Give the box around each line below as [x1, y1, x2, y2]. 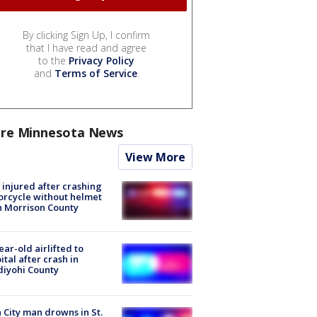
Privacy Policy [69, 53, 134, 67]
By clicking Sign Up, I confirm [23, 28, 150, 42]
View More [125, 149, 185, 165]
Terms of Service [54, 66, 137, 80]
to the [38, 53, 69, 67]
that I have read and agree [26, 40, 146, 54]
